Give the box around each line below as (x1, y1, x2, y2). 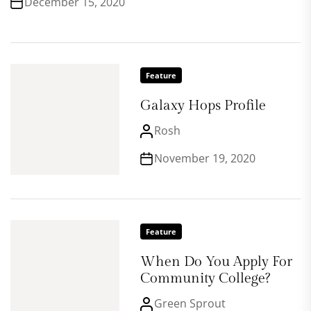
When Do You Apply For (140, 253, 292, 270)
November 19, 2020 (153, 151, 255, 166)
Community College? (140, 270, 270, 287)
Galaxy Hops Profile (140, 97, 266, 114)
